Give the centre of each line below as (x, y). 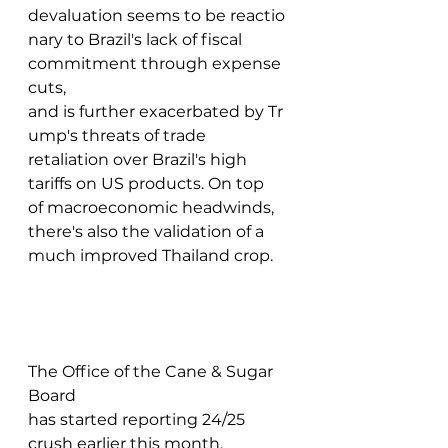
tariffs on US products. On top (148, 183)
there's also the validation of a (148, 231)
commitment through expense (156, 63)
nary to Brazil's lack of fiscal (137, 39)
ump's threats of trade (119, 135)
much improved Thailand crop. (154, 255)
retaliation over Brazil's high (139, 159)
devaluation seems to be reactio (156, 15)
